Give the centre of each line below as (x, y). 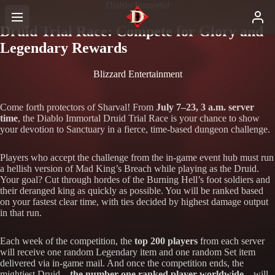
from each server (231, 241)
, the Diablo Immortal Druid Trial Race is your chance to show (139, 118)
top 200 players (166, 241)
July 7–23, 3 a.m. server (205, 107)
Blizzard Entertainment (137, 74)
